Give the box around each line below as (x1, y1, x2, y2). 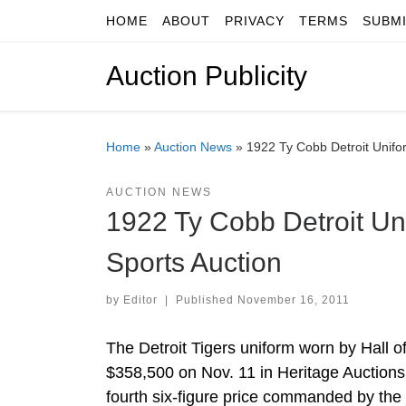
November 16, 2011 (237, 293, 350, 306)
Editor (123, 293, 158, 306)
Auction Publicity (106, 61, 307, 92)
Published (175, 293, 237, 306)
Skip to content (24, 17, 121, 33)
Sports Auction (106, 247, 282, 278)
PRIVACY (225, 14, 285, 28)
